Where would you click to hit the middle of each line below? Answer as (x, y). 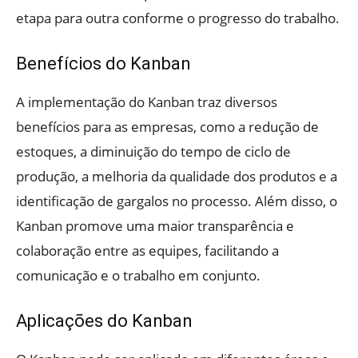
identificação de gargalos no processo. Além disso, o (177, 201)
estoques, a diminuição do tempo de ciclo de (153, 152)
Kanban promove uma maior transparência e (155, 226)
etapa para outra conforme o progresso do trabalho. (178, 18)
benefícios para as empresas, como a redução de (167, 127)
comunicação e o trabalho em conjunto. (138, 276)
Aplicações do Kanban (104, 321)
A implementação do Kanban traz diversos (147, 102)
